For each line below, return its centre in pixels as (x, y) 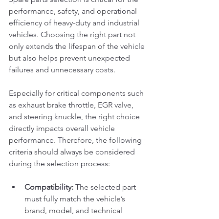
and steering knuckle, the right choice (75, 116)
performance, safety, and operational (74, 11)
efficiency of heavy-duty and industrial (75, 22)
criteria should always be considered (73, 152)
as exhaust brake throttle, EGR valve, (72, 105)
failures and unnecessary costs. (62, 69)
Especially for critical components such (77, 93)
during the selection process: (59, 163)
